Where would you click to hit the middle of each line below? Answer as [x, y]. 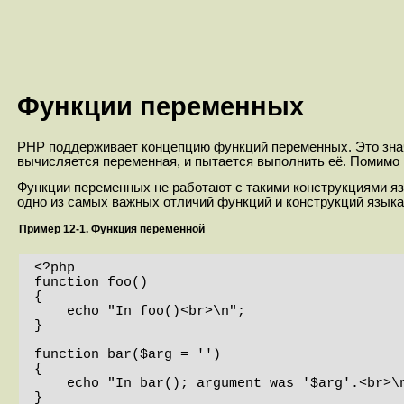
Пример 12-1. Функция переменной [112, 230]
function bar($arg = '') [128, 354]
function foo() [91, 282]
